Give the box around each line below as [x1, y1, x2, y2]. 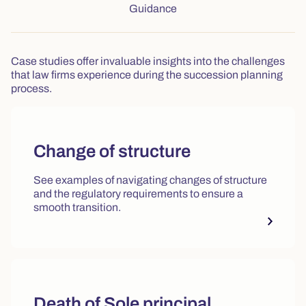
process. [11, 83, 52, 94]
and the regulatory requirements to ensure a [33, 188, 243, 199]
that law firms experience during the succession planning [11, 69, 283, 81]
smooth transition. [33, 201, 121, 213]
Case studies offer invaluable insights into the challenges [11, 55, 285, 67]
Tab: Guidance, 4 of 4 [176, 2, 278, 14]
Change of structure [33, 142, 191, 161]
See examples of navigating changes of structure [33, 174, 267, 186]
